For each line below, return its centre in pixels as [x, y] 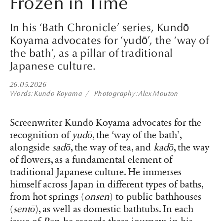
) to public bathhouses [155, 197]
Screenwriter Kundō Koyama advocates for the [106, 123]
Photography [115, 93]
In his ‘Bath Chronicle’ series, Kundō [100, 28]
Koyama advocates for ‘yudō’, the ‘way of [109, 41]
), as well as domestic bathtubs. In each [114, 209]
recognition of [41, 135]
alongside [31, 147]
